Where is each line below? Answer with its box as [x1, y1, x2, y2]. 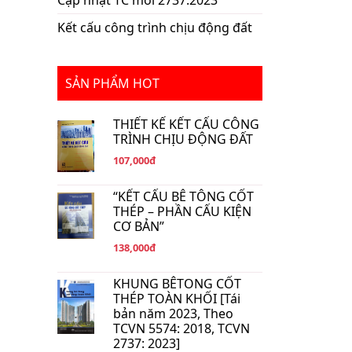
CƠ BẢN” [113, 218, 165, 235]
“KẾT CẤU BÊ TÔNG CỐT [113, 188, 255, 205]
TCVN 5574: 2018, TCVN [113, 320, 251, 337]
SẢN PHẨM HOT [65, 75, 159, 92]
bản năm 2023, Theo [113, 305, 234, 322]
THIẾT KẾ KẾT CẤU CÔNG [113, 115, 260, 133]
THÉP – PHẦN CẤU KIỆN [113, 203, 252, 220]
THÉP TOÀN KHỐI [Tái [113, 290, 241, 307]
